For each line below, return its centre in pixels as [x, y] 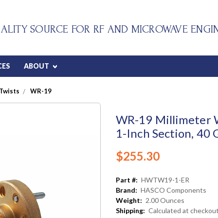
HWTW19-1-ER [165, 180]
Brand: [127, 190]
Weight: [129, 200]
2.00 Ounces [165, 200]
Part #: [127, 180]
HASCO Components [173, 190]
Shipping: [130, 210]
